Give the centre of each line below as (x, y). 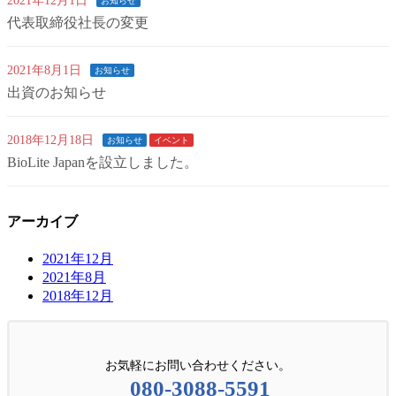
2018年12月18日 (50, 140)
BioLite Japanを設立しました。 (103, 162)
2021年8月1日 (44, 70)
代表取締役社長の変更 (78, 22)
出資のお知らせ (57, 92)
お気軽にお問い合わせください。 (198, 366)
